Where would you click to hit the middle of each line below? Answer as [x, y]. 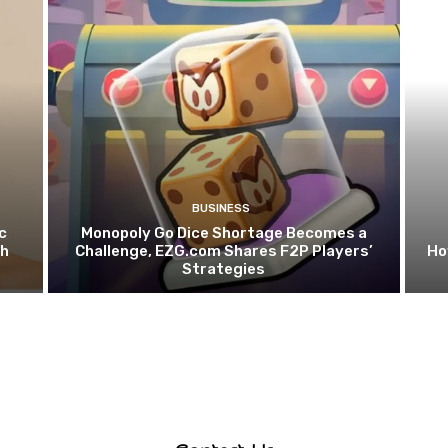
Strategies [224, 268]
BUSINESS [221, 208]
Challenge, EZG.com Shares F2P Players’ [223, 250]
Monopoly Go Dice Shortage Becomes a [223, 232]
